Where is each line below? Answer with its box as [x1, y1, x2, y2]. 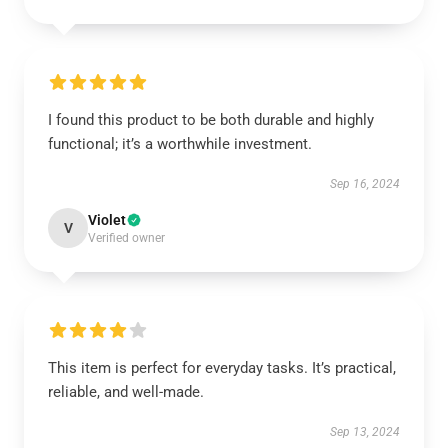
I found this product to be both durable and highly [48, 111, 374, 129]
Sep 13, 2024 [330, 425, 400, 439]
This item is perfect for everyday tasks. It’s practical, [48, 359, 396, 377]
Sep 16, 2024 [330, 177, 400, 191]
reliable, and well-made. [48, 383, 208, 401]
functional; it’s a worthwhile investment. [48, 135, 312, 153]
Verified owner [88, 231, 165, 245]
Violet [88, 212, 126, 228]
